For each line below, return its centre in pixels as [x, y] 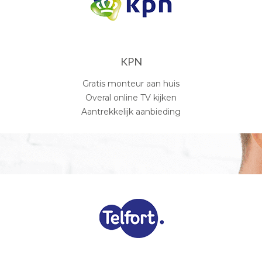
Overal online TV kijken [131, 97]
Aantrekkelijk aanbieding [131, 111]
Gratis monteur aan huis [131, 83]
